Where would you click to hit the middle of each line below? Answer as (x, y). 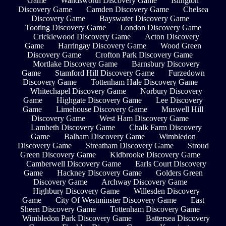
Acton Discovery (172, 37)
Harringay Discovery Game (102, 46)
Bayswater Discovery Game (144, 19)
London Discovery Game (160, 28)
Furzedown (186, 73)
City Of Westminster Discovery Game (116, 200)
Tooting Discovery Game (65, 28)
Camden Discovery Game (127, 10)
